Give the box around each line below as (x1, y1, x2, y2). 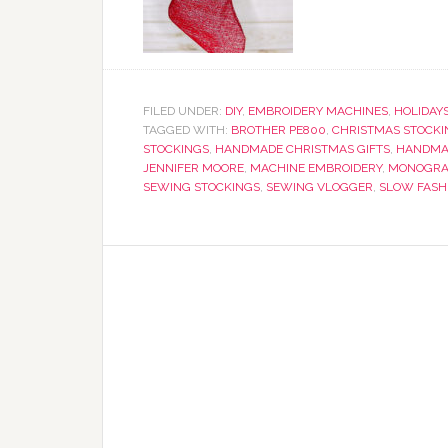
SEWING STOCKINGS (143, 180, 260, 194)
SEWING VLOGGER (266, 180, 373, 194)
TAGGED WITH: (143, 123, 231, 137)
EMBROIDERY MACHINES (248, 104, 388, 118)
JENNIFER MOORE (143, 161, 244, 175)
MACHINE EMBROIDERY (250, 161, 382, 175)
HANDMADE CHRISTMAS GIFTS (215, 142, 390, 156)
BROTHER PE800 (231, 123, 326, 137)
